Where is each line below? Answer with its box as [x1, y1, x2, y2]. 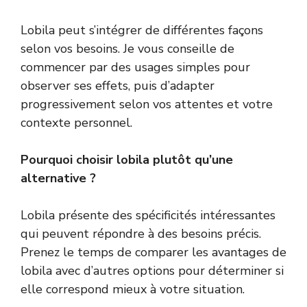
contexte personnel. [21, 114, 132, 132]
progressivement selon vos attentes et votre [21, 96, 273, 113]
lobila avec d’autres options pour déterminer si [21, 262, 284, 280]
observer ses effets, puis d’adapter [21, 77, 214, 95]
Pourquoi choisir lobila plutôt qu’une [21, 151, 233, 169]
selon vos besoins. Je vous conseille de [21, 40, 234, 58]
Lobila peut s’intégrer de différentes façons [21, 22, 263, 39]
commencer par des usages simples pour [21, 59, 250, 76]
